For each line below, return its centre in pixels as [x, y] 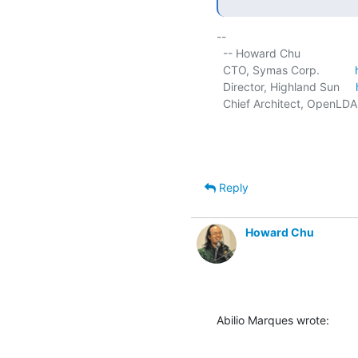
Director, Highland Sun [289, 86]
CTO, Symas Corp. [289, 70]
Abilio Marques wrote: [273, 320]
